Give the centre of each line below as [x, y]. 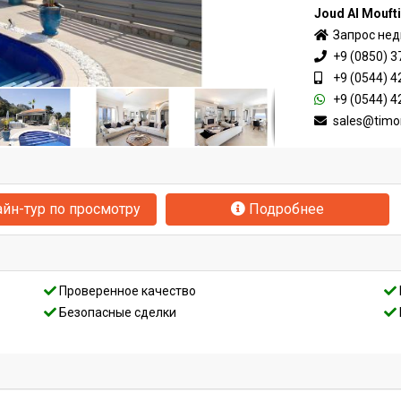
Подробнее [285, 209]
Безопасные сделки [117, 312]
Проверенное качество [127, 291]
